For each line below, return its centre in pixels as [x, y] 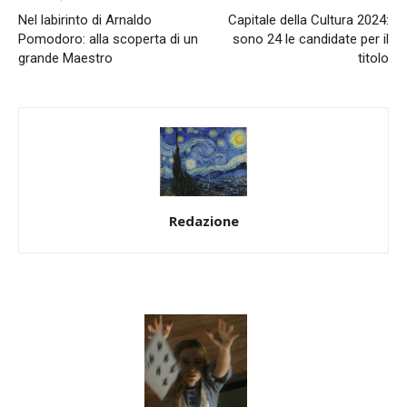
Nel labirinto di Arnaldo [85, 20]
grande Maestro [65, 58]
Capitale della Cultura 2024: [308, 20]
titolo [373, 58]
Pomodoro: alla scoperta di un [108, 39]
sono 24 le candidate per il [311, 39]
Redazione [203, 220]
